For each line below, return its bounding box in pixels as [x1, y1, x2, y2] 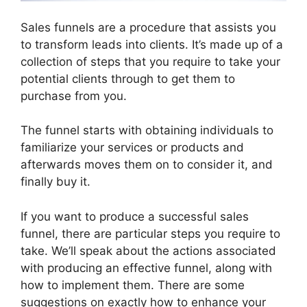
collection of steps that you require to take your [21, 54, 280, 69]
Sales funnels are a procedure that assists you [21, 20, 276, 34]
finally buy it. [21, 175, 90, 189]
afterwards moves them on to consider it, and [21, 158, 273, 172]
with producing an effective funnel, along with [21, 260, 272, 275]
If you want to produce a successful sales [21, 209, 249, 223]
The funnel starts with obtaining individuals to [21, 123, 273, 138]
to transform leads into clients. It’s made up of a [21, 37, 283, 51]
